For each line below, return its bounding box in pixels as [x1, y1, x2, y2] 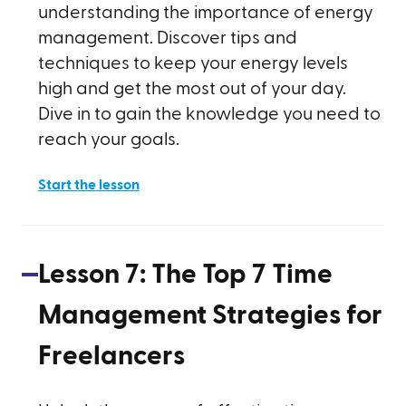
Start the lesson [38, 178, 140, 192]
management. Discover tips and [38, 29, 297, 47]
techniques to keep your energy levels [38, 54, 348, 72]
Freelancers [38, 343, 185, 370]
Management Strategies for [38, 302, 382, 329]
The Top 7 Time [151, 261, 333, 288]
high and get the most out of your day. [38, 80, 346, 98]
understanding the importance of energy [38, 4, 373, 22]
